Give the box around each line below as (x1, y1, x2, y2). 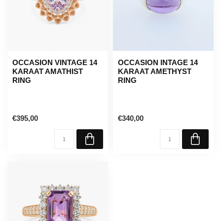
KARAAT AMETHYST (118, 67, 191, 75)
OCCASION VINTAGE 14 (12, 58, 97, 67)
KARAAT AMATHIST (12, 67, 83, 75)
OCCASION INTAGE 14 (118, 58, 198, 67)
